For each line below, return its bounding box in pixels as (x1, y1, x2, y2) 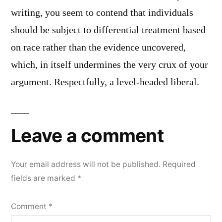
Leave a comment (11, 124, 164, 147)
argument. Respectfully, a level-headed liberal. (11, 76, 199, 88)
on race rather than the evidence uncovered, (11, 41, 186, 54)
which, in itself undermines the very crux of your (11, 58, 208, 71)
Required (163, 159, 196, 169)
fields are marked (11, 173, 77, 183)
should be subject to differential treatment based (11, 24, 206, 36)
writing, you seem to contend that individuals (11, 6, 193, 19)
